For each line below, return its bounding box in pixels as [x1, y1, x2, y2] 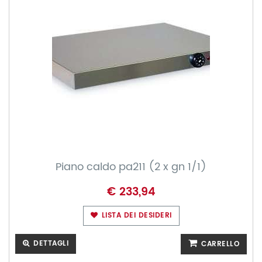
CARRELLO [198, 239, 239, 250]
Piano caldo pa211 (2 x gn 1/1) [56, 158, 206, 175]
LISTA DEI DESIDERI [99, 210, 172, 221]
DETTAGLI [30, 238, 68, 249]
